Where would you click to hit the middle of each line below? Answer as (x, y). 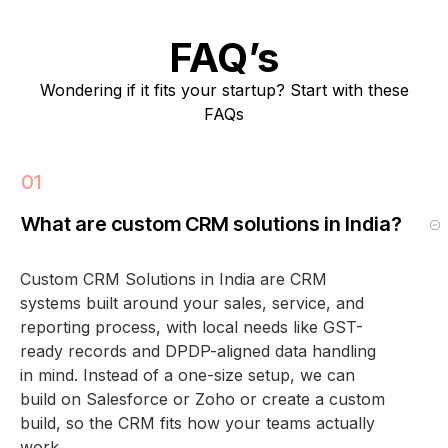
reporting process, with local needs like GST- (191, 326)
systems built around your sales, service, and (192, 302)
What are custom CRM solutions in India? (211, 223)
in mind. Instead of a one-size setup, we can (187, 374)
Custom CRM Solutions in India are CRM (173, 278)
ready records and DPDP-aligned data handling (198, 350)
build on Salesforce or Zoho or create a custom (202, 398)
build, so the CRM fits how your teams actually (197, 422)
